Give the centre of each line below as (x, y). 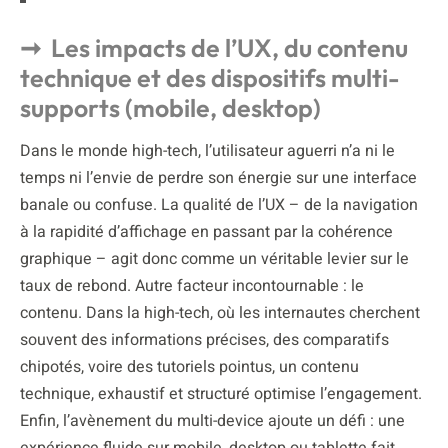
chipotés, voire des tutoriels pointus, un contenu (189, 366)
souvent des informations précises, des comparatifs (204, 339)
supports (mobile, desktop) (170, 107)
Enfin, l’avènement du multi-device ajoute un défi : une (212, 420)
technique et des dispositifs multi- (210, 77)
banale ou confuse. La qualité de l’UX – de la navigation (219, 204)
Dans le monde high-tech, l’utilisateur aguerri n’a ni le (207, 150)
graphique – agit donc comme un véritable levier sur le (214, 258)
